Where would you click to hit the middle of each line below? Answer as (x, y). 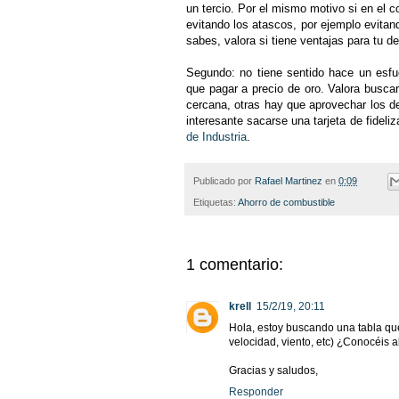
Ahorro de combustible (286, 202)
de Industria (216, 137)
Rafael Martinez (289, 180)
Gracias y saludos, (273, 370)
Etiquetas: (216, 202)
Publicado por (224, 180)
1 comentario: (235, 264)
